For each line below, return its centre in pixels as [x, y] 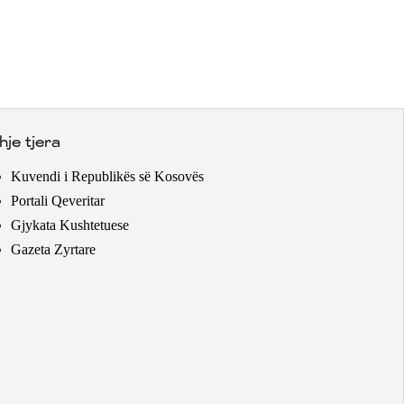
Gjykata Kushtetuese [70, 225]
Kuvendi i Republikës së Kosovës [108, 176]
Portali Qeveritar [58, 200]
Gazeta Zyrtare [54, 249]
